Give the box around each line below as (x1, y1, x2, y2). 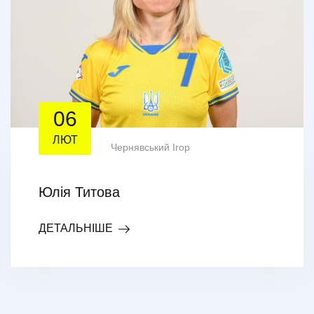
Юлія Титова (39, 184, 120, 200)
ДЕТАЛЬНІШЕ (39, 221, 113, 234)
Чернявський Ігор (111, 141, 190, 153)
